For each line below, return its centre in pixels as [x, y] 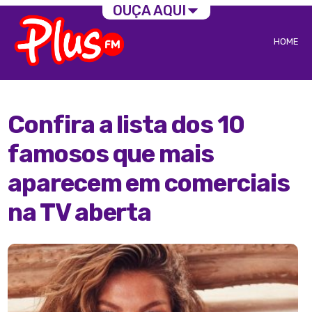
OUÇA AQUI [149, 11]
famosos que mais [111, 154]
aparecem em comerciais [149, 184]
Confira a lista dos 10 [126, 125]
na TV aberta [80, 213]
